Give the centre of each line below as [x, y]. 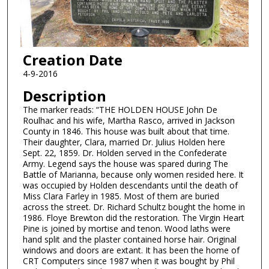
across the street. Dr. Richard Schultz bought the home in [134, 207]
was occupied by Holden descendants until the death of [130, 185]
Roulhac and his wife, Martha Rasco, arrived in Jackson [128, 120]
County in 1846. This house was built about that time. [126, 131]
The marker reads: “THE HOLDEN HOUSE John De [120, 109]
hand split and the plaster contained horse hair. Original [129, 239]
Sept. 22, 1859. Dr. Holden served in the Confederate [125, 153]
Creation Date [72, 60]
